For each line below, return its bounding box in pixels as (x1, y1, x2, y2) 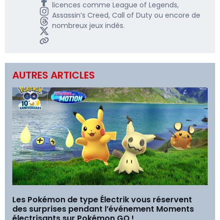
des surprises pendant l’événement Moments (12, 203, 194, 215)
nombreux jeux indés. (52, 20, 125, 30)
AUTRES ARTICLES (12, 68, 95, 82)
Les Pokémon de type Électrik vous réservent (12, 193, 192, 205)
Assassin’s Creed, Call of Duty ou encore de (52, 10, 201, 20)
